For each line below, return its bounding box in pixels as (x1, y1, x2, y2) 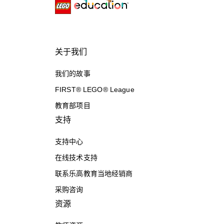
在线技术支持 (55, 153, 97, 162)
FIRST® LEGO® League (55, 85, 134, 94)
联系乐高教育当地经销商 (55, 169, 133, 178)
